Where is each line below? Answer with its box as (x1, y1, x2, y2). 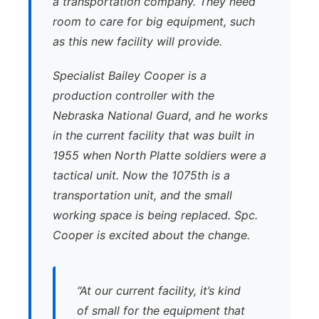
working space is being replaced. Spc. (53, 208, 258, 222)
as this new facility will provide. (53, 34, 222, 48)
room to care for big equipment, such (53, 14, 255, 28)
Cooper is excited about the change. (53, 228, 250, 242)
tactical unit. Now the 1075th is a (53, 168, 230, 182)
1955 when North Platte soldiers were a (53, 148, 266, 162)
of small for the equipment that (77, 303, 245, 318)
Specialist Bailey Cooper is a (53, 68, 206, 83)
